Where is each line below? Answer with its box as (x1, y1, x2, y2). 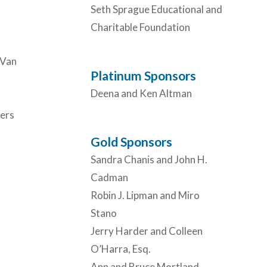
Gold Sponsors (91, 133, 172, 149)
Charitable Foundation (91, 20, 190, 33)
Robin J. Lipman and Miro (91, 188, 200, 201)
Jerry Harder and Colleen (91, 224, 203, 237)
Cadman (91, 170, 128, 184)
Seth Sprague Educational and (91, 2, 222, 15)
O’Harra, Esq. (91, 242, 151, 255)
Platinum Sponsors (91, 67, 196, 83)
